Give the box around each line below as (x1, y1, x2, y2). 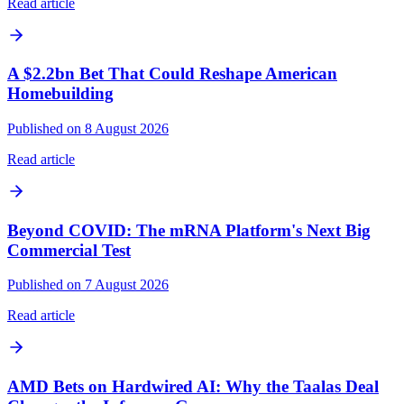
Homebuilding (7, 84, 114, 104)
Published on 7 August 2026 (7, 277, 169, 293)
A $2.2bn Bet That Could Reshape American (7, 64, 337, 84)
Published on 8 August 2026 (7, 121, 169, 137)
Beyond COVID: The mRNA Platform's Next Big (7, 220, 371, 240)
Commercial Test (7, 240, 131, 260)
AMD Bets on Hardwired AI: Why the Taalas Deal (7, 377, 379, 397)
